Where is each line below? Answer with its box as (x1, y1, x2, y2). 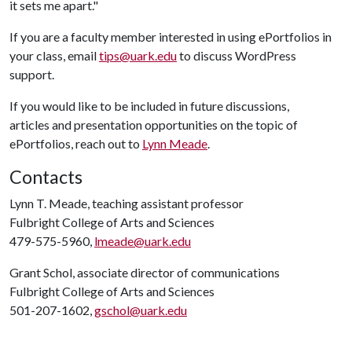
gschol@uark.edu (94, 302, 187, 317)
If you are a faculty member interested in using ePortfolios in (9, 29, 332, 44)
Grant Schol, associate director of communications (9, 265, 280, 280)
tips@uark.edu (99, 48, 177, 63)
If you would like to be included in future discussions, (9, 98, 289, 113)
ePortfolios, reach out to (9, 136, 142, 151)
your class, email (9, 48, 99, 63)
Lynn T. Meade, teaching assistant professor (9, 196, 244, 211)
